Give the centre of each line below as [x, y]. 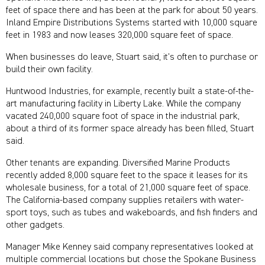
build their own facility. [49, 70]
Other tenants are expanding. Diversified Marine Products [118, 164]
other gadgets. [35, 226]
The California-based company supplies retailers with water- [125, 201]
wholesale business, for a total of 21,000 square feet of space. [128, 188]
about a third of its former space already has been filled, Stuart [130, 129]
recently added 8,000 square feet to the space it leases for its [127, 176]
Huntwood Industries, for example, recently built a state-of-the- [130, 92]
